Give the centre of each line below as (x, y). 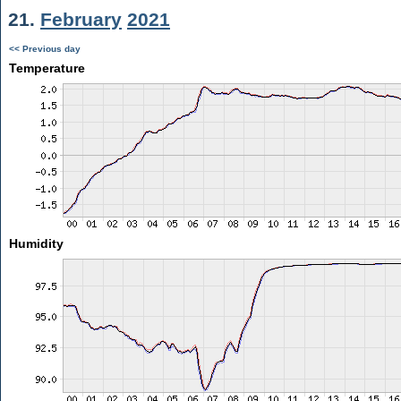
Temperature (47, 68)
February (81, 19)
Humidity (36, 243)
